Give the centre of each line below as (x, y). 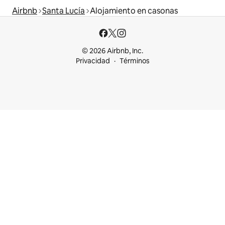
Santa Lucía (64, 11)
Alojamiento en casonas (134, 11)
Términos (134, 61)
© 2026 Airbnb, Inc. (113, 51)
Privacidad (93, 61)
